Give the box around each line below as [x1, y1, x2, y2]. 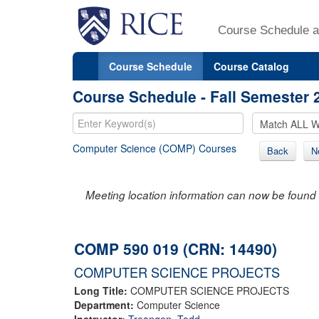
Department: [74, 297, 137, 312]
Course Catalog [214, 58, 289, 73]
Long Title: [74, 283, 130, 298]
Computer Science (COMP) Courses [73, 140, 236, 155]
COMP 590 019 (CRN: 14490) [74, 237, 277, 259]
